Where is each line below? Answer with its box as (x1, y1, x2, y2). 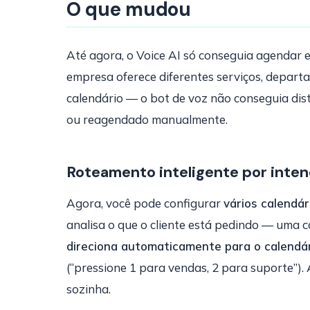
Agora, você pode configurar (66, 196, 224, 210)
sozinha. (66, 282, 111, 296)
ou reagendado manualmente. (66, 112, 228, 127)
